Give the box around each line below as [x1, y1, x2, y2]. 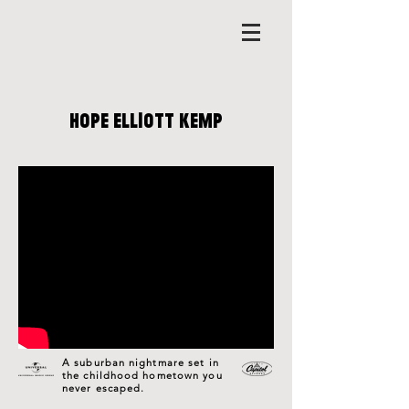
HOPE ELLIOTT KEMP [69, 110, 223, 131]
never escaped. [62, 382, 149, 394]
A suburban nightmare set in [62, 356, 219, 369]
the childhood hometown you [62, 369, 223, 382]
